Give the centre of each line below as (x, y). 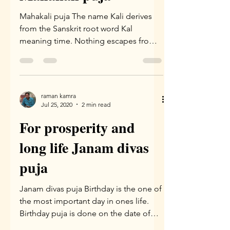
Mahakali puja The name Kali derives (86, 16)
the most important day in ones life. (84, 201)
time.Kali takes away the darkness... (83, 53)
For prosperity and (77, 127)
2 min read (96, 104)
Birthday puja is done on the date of (85, 213)
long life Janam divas (84, 147)
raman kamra (59, 95)
